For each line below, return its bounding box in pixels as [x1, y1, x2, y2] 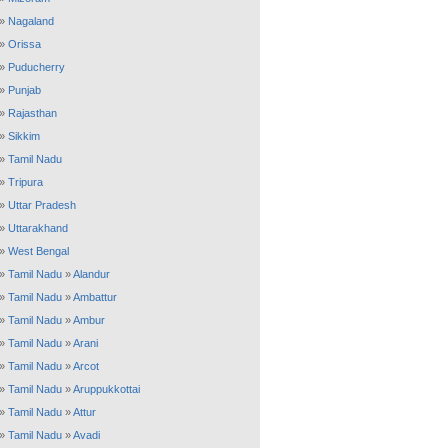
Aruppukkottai [73, 383, 140, 395]
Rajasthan [8, 107, 57, 119]
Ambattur [73, 291, 117, 303]
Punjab [8, 84, 41, 96]
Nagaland [8, 15, 54, 27]
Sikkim [8, 130, 40, 142]
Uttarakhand [8, 222, 68, 234]
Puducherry [8, 61, 65, 73]
